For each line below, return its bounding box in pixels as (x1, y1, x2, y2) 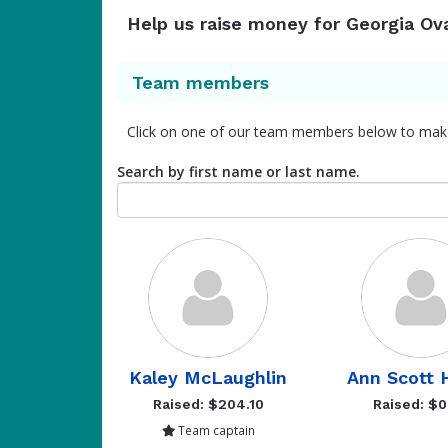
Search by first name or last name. (117, 162, 360, 181)
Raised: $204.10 (152, 396, 264, 412)
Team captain (174, 422, 255, 438)
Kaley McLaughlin (129, 367, 288, 388)
